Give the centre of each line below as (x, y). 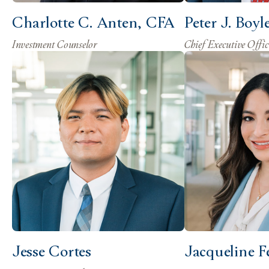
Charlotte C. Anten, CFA (94, 21)
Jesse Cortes (52, 250)
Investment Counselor (55, 44)
